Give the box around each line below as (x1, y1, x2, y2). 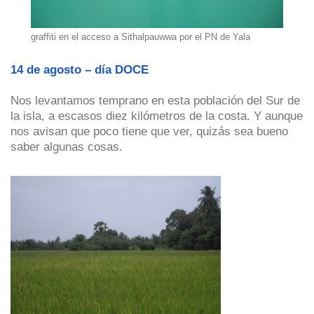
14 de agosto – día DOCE (11, 63, 149, 76)
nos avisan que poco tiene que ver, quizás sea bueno (11, 125, 288, 138)
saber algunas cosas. (11, 140, 123, 153)
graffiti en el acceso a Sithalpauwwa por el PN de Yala (31, 31, 250, 42)
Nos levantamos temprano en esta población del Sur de (11, 94, 300, 107)
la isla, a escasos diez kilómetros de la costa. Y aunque (11, 109, 303, 123)
